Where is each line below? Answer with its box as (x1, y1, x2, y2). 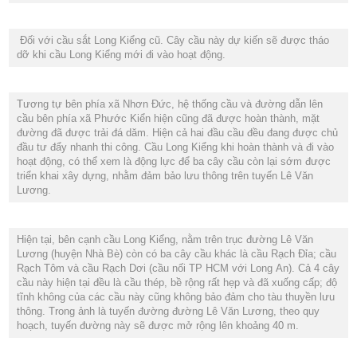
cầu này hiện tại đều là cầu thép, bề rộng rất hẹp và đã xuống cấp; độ (17, 277, 337, 288)
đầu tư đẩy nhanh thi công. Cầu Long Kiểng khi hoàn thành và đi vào (17, 141, 334, 153)
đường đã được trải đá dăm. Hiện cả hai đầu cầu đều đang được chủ (17, 127, 338, 139)
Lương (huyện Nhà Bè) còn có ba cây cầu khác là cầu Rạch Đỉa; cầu (17, 248, 336, 260)
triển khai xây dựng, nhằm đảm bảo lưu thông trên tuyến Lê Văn (17, 170, 313, 182)
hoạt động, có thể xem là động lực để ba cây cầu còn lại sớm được (17, 155, 331, 167)
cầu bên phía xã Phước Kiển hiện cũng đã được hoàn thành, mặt (17, 112, 320, 124)
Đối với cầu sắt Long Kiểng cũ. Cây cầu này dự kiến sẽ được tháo (17, 34, 329, 46)
